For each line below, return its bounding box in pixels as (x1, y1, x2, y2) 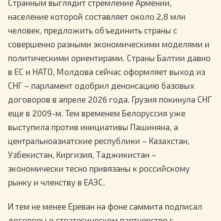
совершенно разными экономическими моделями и (8, 39, 210, 49)
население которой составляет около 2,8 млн (8, 11, 185, 22)
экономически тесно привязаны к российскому (8, 163, 190, 174)
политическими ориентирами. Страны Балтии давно (8, 53, 211, 63)
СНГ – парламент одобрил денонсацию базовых (8, 80, 194, 91)
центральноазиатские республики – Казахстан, (8, 136, 189, 146)
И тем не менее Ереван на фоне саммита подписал (8, 201, 202, 211)
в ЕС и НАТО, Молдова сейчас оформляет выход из (8, 67, 205, 77)
